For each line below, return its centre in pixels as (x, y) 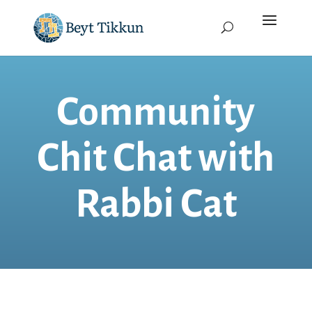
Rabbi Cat (156, 204)
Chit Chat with (156, 158)
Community (156, 112)
